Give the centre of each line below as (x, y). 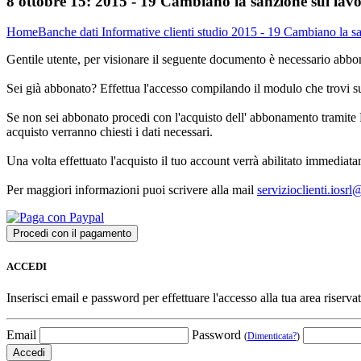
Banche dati (70, 32)
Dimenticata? (272, 336)
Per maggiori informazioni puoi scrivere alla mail (132, 190)
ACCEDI (27, 266)
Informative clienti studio (166, 32)
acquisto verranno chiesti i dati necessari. (110, 132)
